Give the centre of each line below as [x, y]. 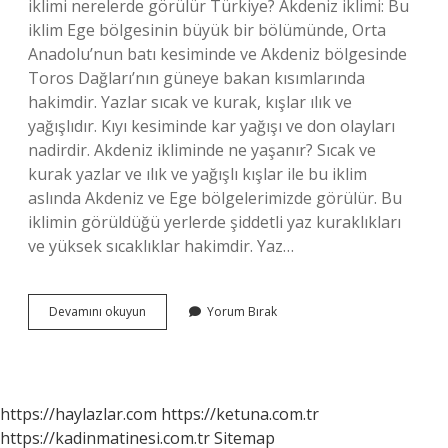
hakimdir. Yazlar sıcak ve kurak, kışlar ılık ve [190, 102]
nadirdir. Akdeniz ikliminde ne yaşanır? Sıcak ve [202, 150]
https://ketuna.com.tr [240, 414]
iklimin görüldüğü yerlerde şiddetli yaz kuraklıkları [214, 222]
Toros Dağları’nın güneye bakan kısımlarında [196, 78]
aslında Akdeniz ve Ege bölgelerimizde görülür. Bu [215, 198]
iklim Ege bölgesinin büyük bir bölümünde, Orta [207, 30]
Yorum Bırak [242, 311]
